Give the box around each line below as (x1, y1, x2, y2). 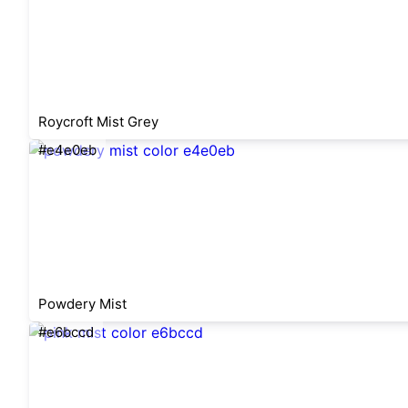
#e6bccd (38, 323, 94, 341)
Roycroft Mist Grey (38, 113, 158, 130)
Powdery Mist (38, 295, 127, 312)
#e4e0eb (38, 141, 97, 158)
